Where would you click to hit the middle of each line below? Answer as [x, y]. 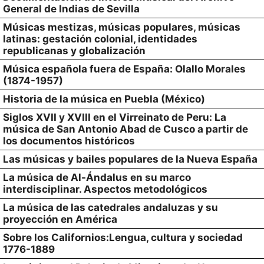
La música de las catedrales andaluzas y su [110, 207]
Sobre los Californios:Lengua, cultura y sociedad [123, 237]
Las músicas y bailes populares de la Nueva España [130, 159]
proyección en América [60, 219]
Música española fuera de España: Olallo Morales [124, 69]
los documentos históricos [69, 141]
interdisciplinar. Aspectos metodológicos [105, 189]
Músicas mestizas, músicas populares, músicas [122, 27]
